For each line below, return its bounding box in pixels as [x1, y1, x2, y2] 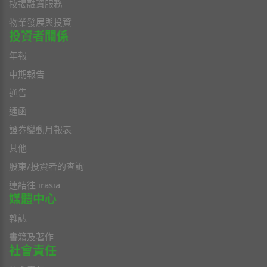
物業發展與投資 [9, 16, 72, 28]
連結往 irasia [9, 179, 60, 191]
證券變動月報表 [9, 123, 72, 135]
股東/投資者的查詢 [9, 160, 84, 172]
